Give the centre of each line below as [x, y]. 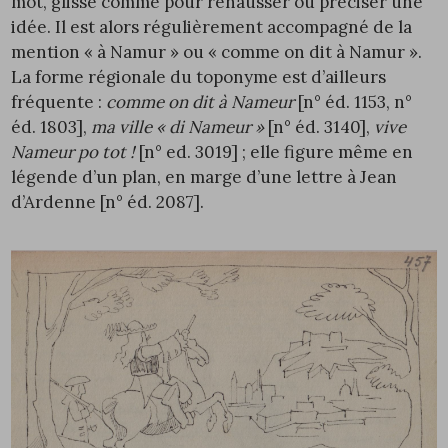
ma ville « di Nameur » [178, 126]
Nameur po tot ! [73, 151]
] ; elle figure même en [323, 151]
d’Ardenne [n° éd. [84, 201]
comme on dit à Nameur [200, 101]
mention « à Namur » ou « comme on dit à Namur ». [217, 51]
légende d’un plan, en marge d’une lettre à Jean [204, 176]
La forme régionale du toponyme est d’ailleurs [199, 76]
